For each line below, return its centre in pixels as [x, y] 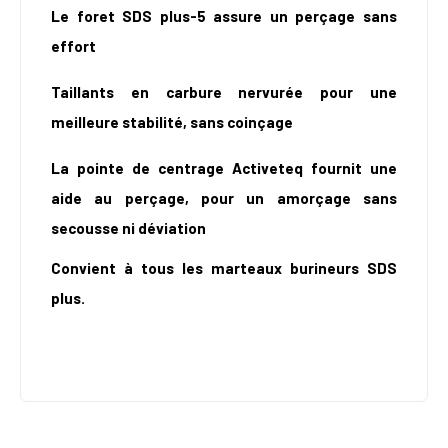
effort [73, 46]
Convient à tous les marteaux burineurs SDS [224, 268]
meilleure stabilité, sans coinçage [172, 122]
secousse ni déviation [128, 228]
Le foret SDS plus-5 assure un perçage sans [224, 16]
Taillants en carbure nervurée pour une [224, 92]
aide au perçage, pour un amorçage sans [224, 198]
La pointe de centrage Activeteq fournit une [224, 168]
